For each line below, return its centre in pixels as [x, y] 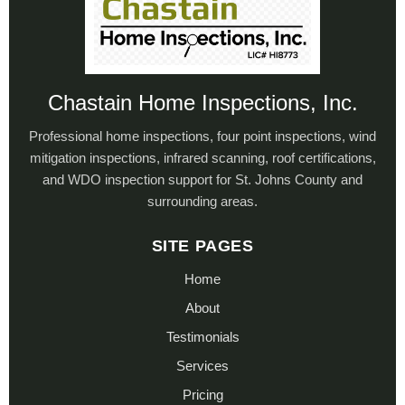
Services [202, 365]
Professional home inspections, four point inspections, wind [202, 136]
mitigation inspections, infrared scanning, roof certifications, [202, 157]
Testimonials [202, 336]
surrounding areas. [202, 201]
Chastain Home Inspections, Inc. [202, 102]
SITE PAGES [202, 245]
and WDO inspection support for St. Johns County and [202, 179]
